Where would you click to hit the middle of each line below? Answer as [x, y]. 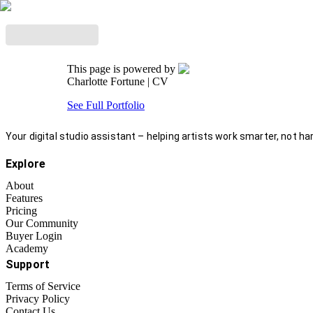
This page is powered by [123, 69]
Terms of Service [43, 286]
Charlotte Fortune [106, 81]
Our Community [42, 223]
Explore [26, 164]
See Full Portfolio [106, 105]
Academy [27, 248]
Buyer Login [34, 236]
